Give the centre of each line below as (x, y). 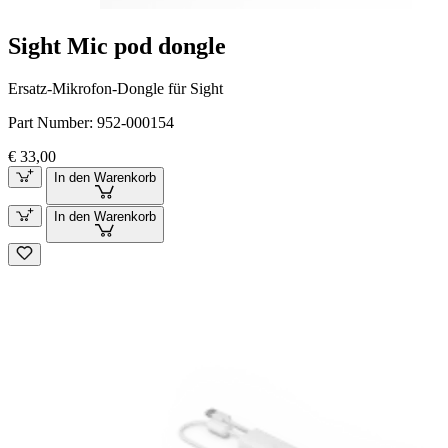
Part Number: (52, 123)
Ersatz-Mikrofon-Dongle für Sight (115, 89)
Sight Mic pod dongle (117, 46)
